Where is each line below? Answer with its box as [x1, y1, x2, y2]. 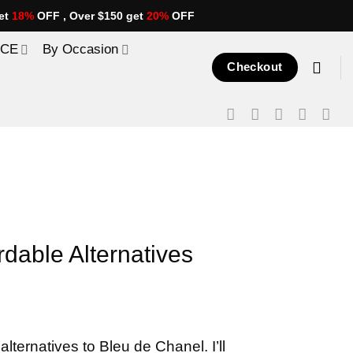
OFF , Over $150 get [34, 9, 147, 22]
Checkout [227, 60, 283, 73]
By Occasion [43, 42, 119, 57]
